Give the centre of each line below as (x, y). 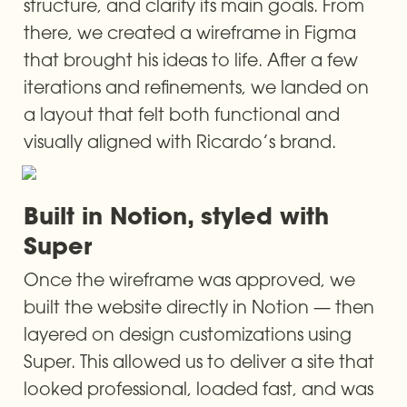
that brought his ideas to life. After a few (191, 59)
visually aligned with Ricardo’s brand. (180, 141)
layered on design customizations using (188, 333)
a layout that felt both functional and (182, 114)
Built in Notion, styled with (176, 215)
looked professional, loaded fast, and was (199, 388)
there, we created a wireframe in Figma (190, 32)
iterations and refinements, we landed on (196, 86)
